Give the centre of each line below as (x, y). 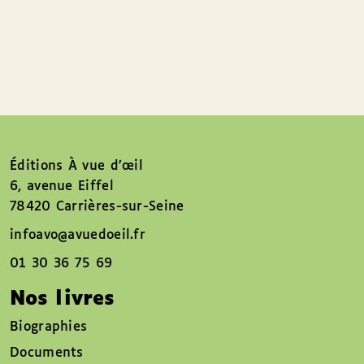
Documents (47, 353)
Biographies (49, 327)
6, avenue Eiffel (62, 186)
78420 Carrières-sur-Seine (97, 206)
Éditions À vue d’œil (76, 166)
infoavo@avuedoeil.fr (78, 235)
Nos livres (62, 299)
